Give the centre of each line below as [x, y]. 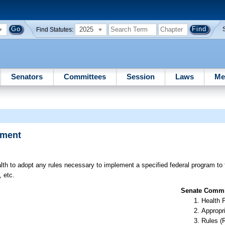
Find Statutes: [55, 29]
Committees [85, 76]
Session [140, 76]
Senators [27, 76]
